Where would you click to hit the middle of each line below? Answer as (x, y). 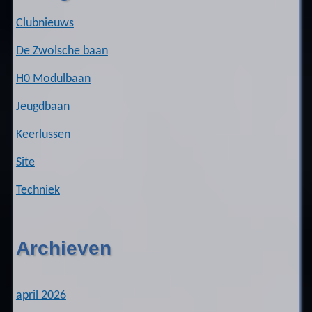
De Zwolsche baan (62, 51)
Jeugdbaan (42, 107)
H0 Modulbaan (53, 79)
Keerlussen (43, 134)
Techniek (38, 190)
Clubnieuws (45, 23)
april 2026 (41, 296)
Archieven (63, 249)
